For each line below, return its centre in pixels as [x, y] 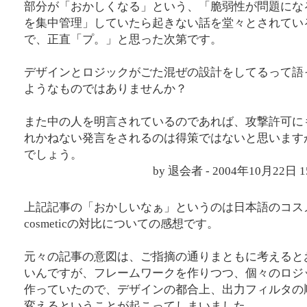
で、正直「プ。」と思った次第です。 [123, 40]
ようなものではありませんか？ [106, 89]
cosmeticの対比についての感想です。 [122, 224]
